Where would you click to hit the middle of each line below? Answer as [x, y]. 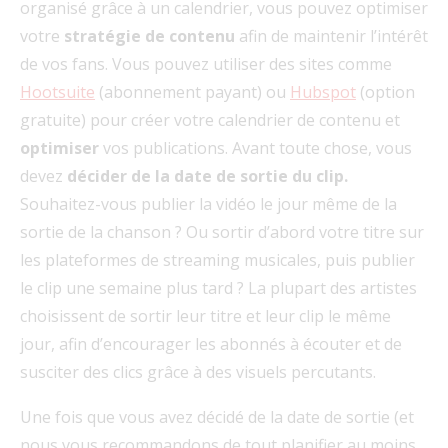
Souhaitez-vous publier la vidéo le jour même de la [208, 204]
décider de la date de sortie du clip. [207, 176]
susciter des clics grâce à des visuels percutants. [198, 372]
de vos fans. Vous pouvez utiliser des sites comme [206, 64]
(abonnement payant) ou [192, 92]
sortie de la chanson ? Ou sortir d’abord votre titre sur [222, 232]
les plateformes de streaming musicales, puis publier [217, 260]
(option [385, 92]
